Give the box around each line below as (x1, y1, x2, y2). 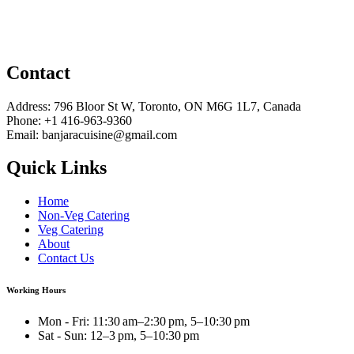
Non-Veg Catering (38, 209, 130, 223)
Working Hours (6, 285, 66, 296)
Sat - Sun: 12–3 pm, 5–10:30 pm (38, 329, 199, 343)
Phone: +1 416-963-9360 (6, 113, 132, 127)
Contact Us (38, 251, 94, 265)
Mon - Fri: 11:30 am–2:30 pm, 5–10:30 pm (38, 314, 250, 329)
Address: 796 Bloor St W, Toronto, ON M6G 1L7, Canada (6, 99, 301, 113)
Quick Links (6, 157, 107, 179)
